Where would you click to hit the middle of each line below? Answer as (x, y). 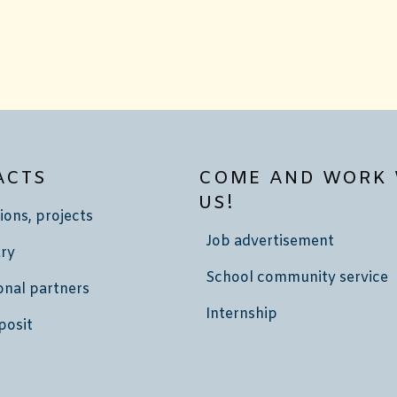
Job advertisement (270, 242)
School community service (297, 278)
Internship (241, 315)
